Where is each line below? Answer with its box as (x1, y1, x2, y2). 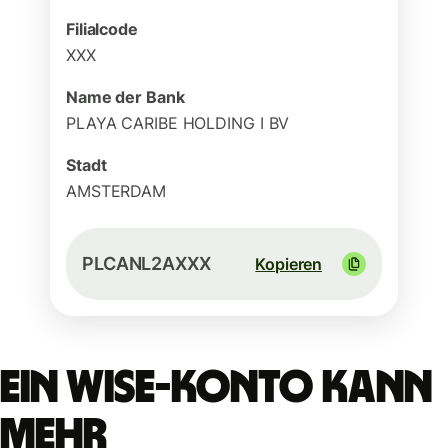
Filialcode (66, 19, 138, 39)
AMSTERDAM (66, 181, 167, 201)
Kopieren (255, 254, 322, 274)
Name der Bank (66, 87, 185, 107)
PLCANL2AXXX (82, 253, 211, 274)
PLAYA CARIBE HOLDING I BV (66, 113, 290, 133)
